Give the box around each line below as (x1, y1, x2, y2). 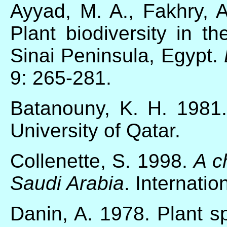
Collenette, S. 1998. (10, 149, 194, 172)
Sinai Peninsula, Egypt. (10, 44, 224, 66)
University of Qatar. (10, 119, 180, 141)
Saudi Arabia (10, 172, 124, 194)
